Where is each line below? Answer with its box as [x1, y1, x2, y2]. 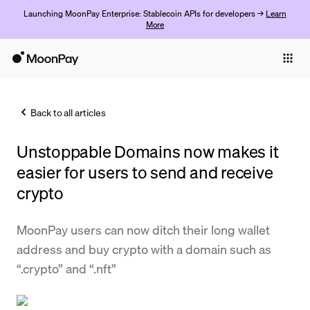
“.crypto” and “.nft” [17, 260, 116, 276]
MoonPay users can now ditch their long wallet [17, 221, 270, 237]
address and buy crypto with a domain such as [17, 241, 271, 257]
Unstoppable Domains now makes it [17, 140, 279, 162]
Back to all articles [30, 106, 106, 118]
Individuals [8, 80, 54, 92]
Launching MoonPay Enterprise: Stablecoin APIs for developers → [24, 8, 266, 19]
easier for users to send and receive [17, 161, 273, 183]
